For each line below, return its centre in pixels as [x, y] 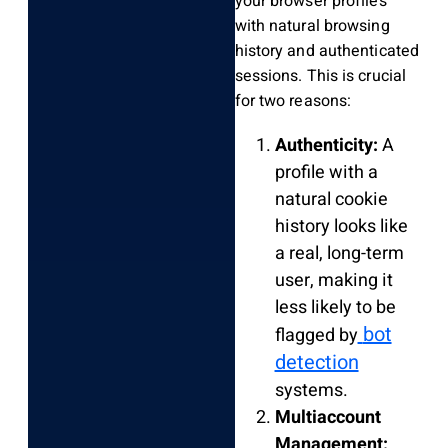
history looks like [341, 227]
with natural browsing [312, 26]
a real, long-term [339, 254]
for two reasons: [293, 101]
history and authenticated [327, 51]
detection [316, 363]
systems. [311, 391]
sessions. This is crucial [320, 76]
